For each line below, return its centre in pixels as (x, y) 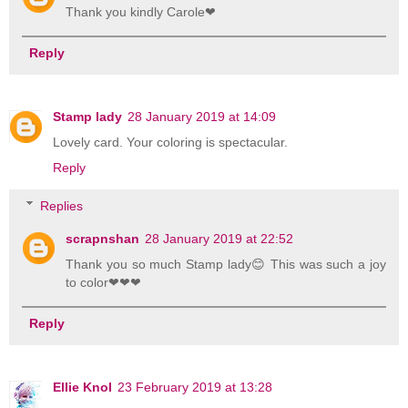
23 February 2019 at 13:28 (195, 387)
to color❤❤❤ (104, 282)
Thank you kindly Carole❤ (141, 11)
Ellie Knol (82, 387)
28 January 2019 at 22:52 (219, 238)
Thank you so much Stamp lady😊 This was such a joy (226, 264)
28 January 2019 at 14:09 (202, 117)
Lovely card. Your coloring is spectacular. (170, 142)
